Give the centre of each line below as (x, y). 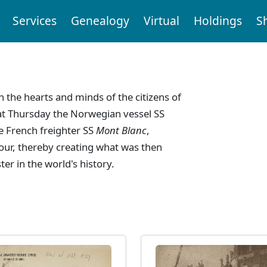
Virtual (161, 21)
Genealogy (100, 21)
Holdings (218, 21)
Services (34, 21)
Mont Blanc (121, 130)
